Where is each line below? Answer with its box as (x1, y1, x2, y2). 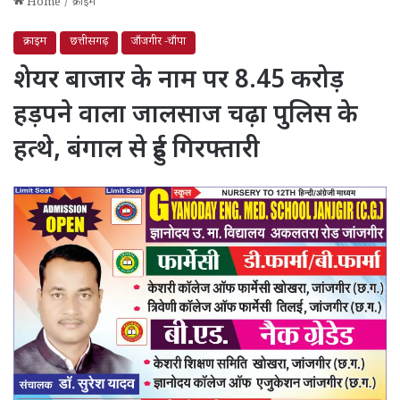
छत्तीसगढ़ (70, 33, 108, 52)
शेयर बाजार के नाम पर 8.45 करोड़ (13, 64, 344, 97)
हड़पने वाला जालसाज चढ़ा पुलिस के (13, 99, 358, 132)
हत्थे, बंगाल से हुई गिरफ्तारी (13, 134, 260, 167)
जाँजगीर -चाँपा (131, 33, 186, 52)
